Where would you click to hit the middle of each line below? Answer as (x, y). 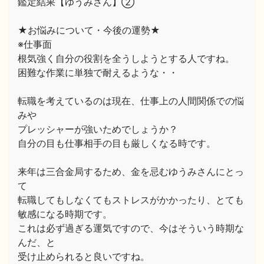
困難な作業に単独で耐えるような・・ (98, 72)
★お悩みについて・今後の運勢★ (89, 30)
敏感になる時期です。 (65, 214)
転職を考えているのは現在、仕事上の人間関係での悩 (131, 101)
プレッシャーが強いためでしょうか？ (98, 129)
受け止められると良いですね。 (84, 256)
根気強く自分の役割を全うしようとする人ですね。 (126, 58)
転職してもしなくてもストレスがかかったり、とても (131, 200)
